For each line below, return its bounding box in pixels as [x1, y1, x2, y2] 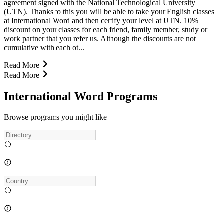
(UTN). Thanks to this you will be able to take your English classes [4, 7, 214, 16]
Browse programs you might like [4, 112, 107, 121]
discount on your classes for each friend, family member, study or [4, 25, 207, 34]
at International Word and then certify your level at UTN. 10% [4, 16, 198, 25]
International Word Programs [4, 89, 157, 103]
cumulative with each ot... [4, 43, 84, 52]
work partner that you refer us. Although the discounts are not [4, 34, 196, 43]
